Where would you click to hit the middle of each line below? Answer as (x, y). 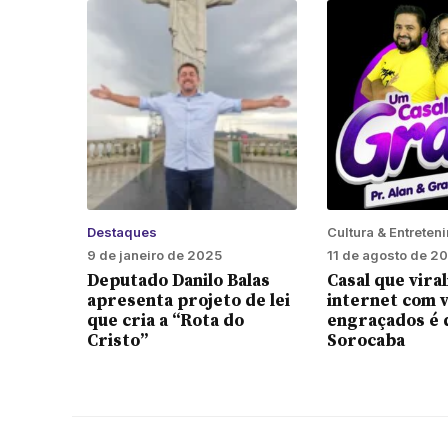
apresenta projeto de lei (188, 301)
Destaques (122, 232)
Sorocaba (366, 341)
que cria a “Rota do (165, 321)
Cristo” (117, 341)
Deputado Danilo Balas (178, 281)
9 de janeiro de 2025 (154, 255)
